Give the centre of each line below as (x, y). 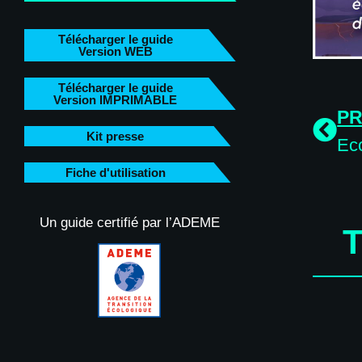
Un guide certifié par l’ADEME (129, 222)
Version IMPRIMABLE (115, 100)
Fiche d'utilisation (115, 173)
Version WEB (115, 51)
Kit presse (115, 136)
